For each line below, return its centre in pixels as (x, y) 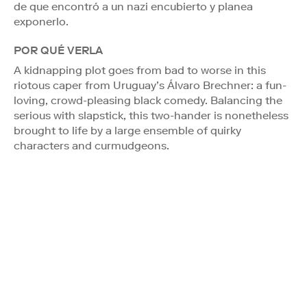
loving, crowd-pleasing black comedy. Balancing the (148, 100)
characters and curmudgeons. (91, 145)
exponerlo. (41, 21)
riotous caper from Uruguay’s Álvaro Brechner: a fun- (150, 85)
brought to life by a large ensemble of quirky (127, 130)
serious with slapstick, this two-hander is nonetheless (151, 115)
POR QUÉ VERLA (58, 50)
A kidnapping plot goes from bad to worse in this (140, 70)
